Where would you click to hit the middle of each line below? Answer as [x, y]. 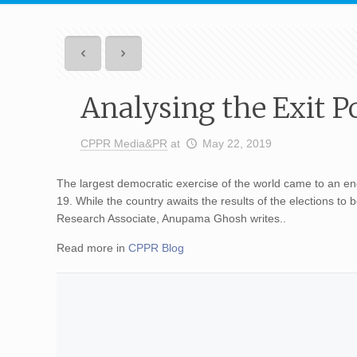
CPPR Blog [157, 248]
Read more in [93, 248]
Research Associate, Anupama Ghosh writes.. [172, 218]
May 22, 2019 [237, 143]
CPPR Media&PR [124, 143]
